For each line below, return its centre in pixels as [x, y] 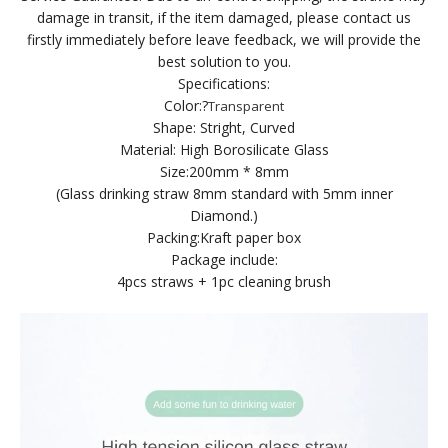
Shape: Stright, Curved [224, 128]
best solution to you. [224, 62]
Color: [183, 106]
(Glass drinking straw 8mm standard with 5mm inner [224, 194]
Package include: [224, 260]
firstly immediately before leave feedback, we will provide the [224, 40]
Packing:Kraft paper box [224, 238]
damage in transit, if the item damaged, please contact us [224, 18]
